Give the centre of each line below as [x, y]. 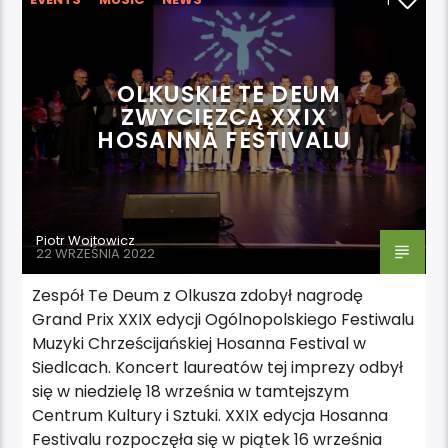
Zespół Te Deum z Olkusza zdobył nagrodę [198, 295]
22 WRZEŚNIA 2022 [96, 253]
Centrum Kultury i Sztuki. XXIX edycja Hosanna [210, 415]
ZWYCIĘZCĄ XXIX [224, 116]
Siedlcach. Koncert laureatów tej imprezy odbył [218, 367]
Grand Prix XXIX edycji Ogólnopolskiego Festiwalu [223, 319]
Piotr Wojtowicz [86, 240]
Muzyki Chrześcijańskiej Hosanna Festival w [199, 343]
